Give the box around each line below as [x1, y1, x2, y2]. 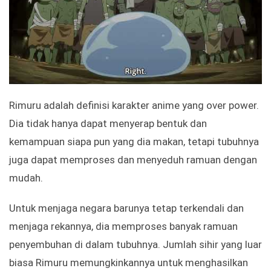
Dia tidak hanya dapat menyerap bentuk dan [9, 117, 207, 130]
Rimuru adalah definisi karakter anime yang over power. [9, 99, 259, 112]
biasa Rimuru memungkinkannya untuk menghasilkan [9, 256, 248, 269]
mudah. [9, 172, 43, 184]
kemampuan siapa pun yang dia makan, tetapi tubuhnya [9, 135, 259, 148]
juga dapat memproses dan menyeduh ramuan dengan [9, 154, 257, 166]
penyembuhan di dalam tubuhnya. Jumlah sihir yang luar [9, 238, 262, 251]
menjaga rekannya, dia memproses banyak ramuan [9, 220, 238, 233]
